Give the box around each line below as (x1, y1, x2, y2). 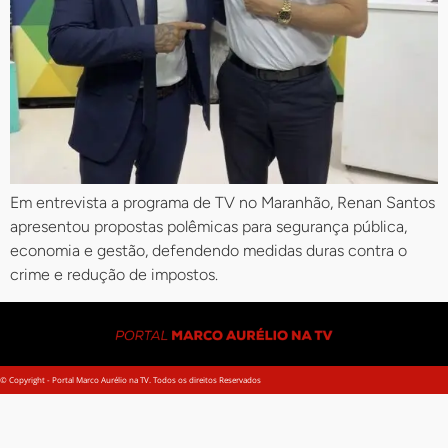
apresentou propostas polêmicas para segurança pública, (10, 217, 407, 237)
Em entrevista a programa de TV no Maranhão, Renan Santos (10, 193, 435, 213)
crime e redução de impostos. (10, 265, 218, 285)
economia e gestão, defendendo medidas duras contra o (10, 241, 407, 261)
